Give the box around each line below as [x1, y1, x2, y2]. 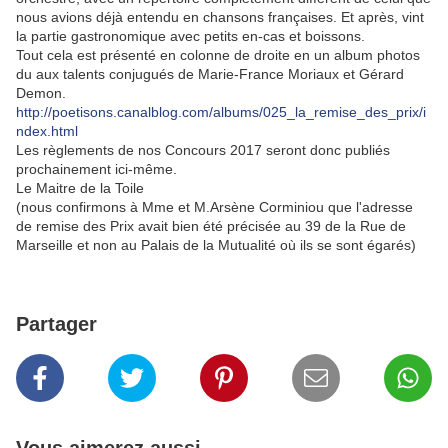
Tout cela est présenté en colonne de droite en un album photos [16, 47, 420, 63]
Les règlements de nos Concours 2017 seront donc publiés [16, 142, 390, 158]
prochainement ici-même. [16, 161, 177, 177]
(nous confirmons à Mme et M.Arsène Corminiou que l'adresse [16, 199, 413, 215]
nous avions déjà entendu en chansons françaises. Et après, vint [16, 9, 424, 25]
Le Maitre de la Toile [16, 180, 144, 196]
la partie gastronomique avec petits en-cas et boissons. [16, 28, 365, 44]
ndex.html [16, 123, 78, 139]
